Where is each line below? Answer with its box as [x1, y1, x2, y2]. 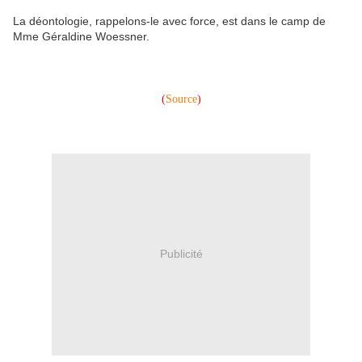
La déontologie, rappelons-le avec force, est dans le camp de [13, 14, 326, 27]
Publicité [159, 247, 203, 261]
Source [165, 92, 197, 105]
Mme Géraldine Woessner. [13, 29, 149, 43]
